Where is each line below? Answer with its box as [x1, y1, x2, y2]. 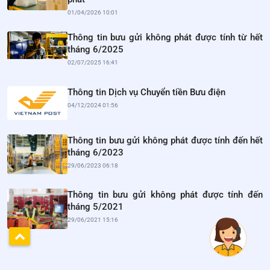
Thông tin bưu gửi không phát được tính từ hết [67, 32, 263, 43]
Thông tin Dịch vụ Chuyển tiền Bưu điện [67, 87, 225, 98]
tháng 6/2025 [67, 44, 124, 55]
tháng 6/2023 [67, 146, 124, 158]
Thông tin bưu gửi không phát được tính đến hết [67, 134, 263, 146]
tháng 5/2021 [67, 201, 124, 213]
